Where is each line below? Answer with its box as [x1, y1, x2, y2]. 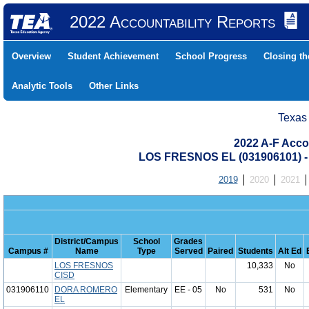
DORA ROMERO [54, 285, 117, 295]
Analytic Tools [12, 81, 72, 91]
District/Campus [54, 237, 119, 246]
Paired [208, 246, 233, 256]
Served [174, 246, 203, 256]
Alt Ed [278, 246, 301, 256]
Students [238, 246, 273, 256]
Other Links [89, 81, 139, 91]
